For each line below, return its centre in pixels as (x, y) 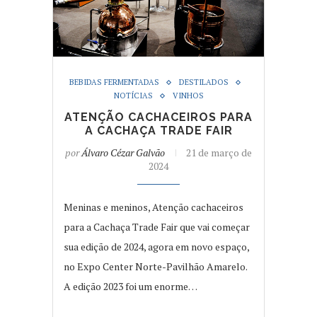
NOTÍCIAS (133, 96)
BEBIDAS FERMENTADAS (114, 82)
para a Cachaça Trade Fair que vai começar (157, 227)
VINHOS (188, 96)
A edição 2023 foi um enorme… (131, 287)
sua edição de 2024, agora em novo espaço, (156, 247)
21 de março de (219, 153)
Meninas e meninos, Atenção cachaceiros (154, 207)
